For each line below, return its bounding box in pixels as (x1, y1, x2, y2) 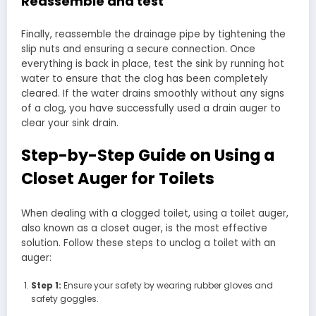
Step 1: (30, 279, 61, 292)
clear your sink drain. (21, 116, 119, 130)
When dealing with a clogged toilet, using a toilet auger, (21, 207, 288, 221)
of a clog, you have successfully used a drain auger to (21, 101, 281, 115)
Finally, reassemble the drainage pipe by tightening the (21, 27, 286, 41)
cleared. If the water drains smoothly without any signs (21, 86, 284, 100)
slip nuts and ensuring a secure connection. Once (21, 42, 255, 56)
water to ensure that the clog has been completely (21, 71, 268, 85)
